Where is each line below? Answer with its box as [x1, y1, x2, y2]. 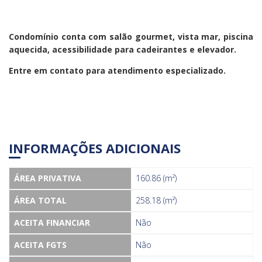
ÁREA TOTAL [14, 194, 67, 206]
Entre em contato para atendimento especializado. [9, 64, 226, 76]
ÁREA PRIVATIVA [14, 172, 81, 184]
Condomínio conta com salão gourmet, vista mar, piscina [9, 30, 253, 42]
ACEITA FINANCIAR [14, 216, 90, 228]
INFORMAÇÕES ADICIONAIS [9, 139, 181, 157]
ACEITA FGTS [14, 239, 67, 250]
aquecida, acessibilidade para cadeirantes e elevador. [9, 43, 236, 55]
